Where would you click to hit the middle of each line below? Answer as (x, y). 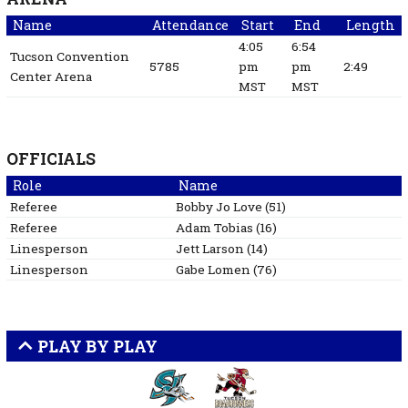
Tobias (233, 228)
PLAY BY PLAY (95, 346)
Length (370, 25)
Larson (223, 249)
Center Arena (51, 77)
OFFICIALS (51, 159)
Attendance (190, 25)
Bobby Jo (203, 207)
